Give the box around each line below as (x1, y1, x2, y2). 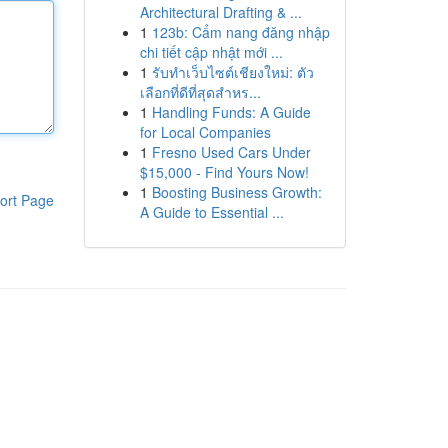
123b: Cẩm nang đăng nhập (151, 22, 330, 42)
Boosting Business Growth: (151, 182, 322, 202)
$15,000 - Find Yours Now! (139, 162, 309, 182)
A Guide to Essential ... (139, 202, 284, 222)
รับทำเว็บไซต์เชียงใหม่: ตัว (151, 62, 314, 82)
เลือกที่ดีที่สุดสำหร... (139, 82, 261, 102)
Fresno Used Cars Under (151, 142, 311, 162)
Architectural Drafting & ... (139, 2, 302, 22)
